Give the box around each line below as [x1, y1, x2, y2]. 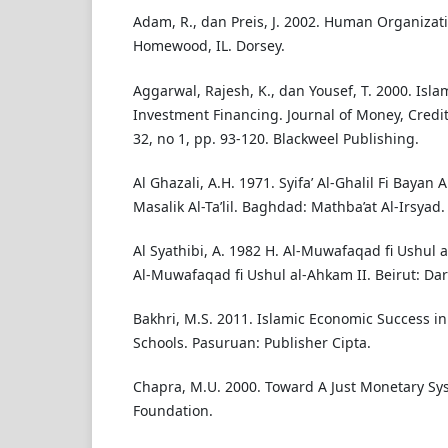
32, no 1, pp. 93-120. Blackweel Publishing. [132, 128, 419, 148]
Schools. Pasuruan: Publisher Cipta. [132, 332, 371, 352]
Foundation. [132, 400, 213, 420]
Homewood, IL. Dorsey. [132, 36, 285, 56]
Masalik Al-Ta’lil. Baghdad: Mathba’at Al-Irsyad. [132, 196, 445, 216]
